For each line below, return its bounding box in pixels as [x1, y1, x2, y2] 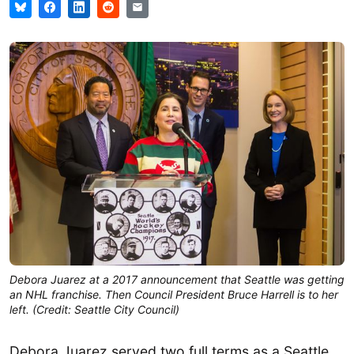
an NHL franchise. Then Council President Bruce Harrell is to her [9, 287, 338, 301]
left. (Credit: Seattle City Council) [9, 302, 179, 316]
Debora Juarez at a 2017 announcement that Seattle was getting [9, 272, 345, 286]
